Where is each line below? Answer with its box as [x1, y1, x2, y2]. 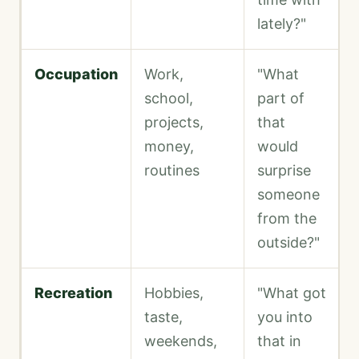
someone [257, 186, 320, 204]
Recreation [34, 284, 112, 302]
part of [257, 90, 305, 107]
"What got [257, 284, 326, 302]
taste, [144, 309, 183, 326]
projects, [144, 114, 204, 131]
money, [144, 138, 194, 155]
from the [257, 210, 317, 228]
